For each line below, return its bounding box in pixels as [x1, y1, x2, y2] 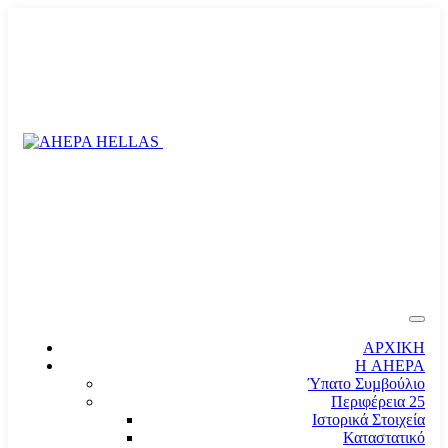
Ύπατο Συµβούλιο [308, 375, 425, 392]
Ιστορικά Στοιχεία [312, 411, 425, 428]
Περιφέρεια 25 [331, 393, 425, 410]
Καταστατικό [343, 429, 425, 446]
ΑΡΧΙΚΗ [363, 339, 425, 356]
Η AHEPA [355, 357, 425, 374]
